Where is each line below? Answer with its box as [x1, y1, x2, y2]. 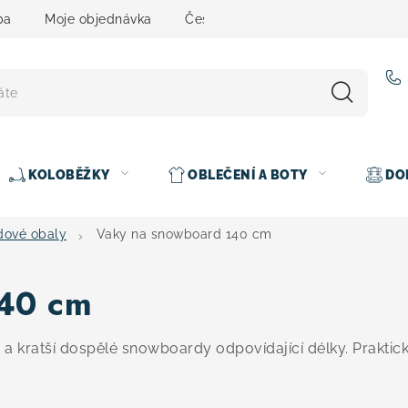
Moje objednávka [45, 11, 152, 26]
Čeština [185, 11, 233, 26]
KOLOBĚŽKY [28, 168, 110, 182]
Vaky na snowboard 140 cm [96, 226, 272, 241]
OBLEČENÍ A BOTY [188, 168, 308, 182]
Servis [266, 11, 304, 26]
